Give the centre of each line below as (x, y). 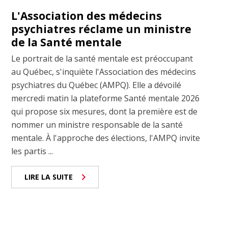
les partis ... (32, 151)
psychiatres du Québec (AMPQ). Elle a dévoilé (96, 85)
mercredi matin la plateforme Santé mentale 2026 (106, 98)
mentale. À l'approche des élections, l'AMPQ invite (106, 138)
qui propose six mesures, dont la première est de (105, 112)
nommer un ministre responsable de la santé (97, 125)
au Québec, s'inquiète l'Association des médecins (104, 72)
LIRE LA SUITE (49, 177)
